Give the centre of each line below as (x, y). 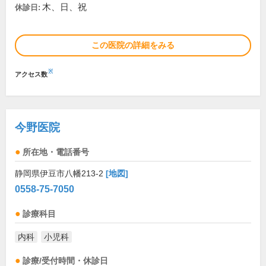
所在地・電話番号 (56, 153)
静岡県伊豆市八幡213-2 (60, 174)
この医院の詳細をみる (133, 45)
